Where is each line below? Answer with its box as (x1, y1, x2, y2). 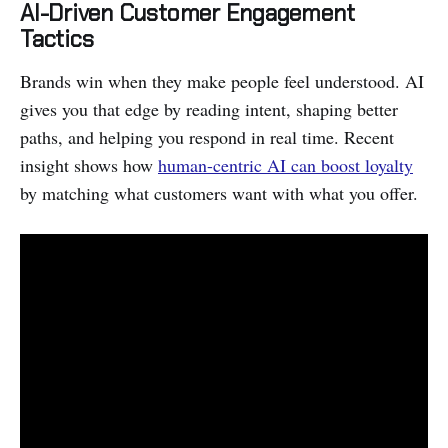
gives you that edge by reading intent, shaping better (20, 96, 398, 121)
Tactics (20, 23, 94, 54)
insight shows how (20, 152, 158, 177)
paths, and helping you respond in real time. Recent (20, 124, 394, 149)
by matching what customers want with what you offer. (20, 180, 418, 205)
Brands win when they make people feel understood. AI (20, 68, 424, 93)
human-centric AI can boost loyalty (158, 152, 413, 177)
